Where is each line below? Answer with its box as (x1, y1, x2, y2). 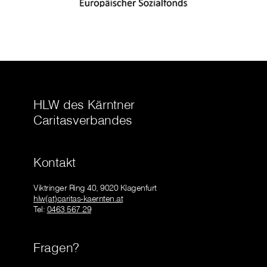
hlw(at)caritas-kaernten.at (33, 193, 123, 204)
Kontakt (33, 154, 76, 170)
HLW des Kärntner (33, 96, 135, 112)
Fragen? (33, 239, 79, 255)
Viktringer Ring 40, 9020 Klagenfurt (33, 182, 157, 193)
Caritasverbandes (33, 111, 133, 128)
